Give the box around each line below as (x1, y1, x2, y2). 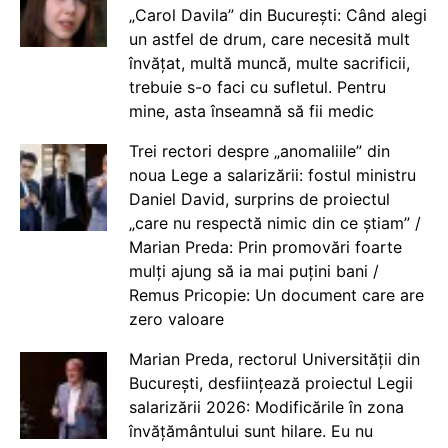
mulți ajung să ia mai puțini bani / (128, 260, 379, 281)
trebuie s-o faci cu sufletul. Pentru (128, 76, 386, 97)
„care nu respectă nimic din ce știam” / (128, 212, 421, 233)
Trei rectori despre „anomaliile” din (128, 140, 390, 161)
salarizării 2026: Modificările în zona (128, 396, 404, 417)
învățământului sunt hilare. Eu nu (128, 420, 373, 441)
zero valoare (128, 308, 224, 329)
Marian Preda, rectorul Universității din (128, 348, 420, 369)
